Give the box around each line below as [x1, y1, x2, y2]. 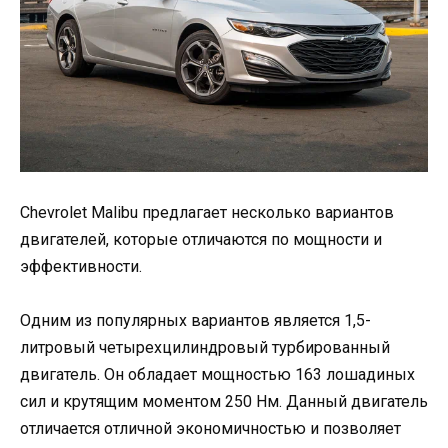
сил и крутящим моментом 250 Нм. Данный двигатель [20, 392, 428, 412]
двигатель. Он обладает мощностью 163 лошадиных [20, 365, 415, 385]
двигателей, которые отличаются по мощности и [20, 230, 382, 250]
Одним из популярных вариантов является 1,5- [20, 311, 371, 331]
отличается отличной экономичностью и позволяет [20, 419, 401, 439]
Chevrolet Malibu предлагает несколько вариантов [20, 203, 394, 223]
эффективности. [20, 257, 142, 277]
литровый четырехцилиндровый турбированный [20, 338, 390, 358]
